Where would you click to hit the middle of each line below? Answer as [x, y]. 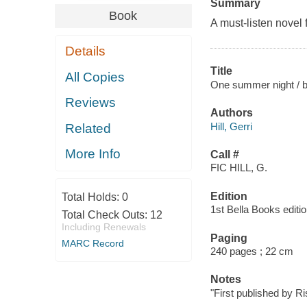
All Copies [95, 77]
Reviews [91, 103]
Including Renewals [103, 226]
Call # [224, 154]
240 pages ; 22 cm [251, 251]
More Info [93, 154]
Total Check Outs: [106, 214]
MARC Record [93, 243]
